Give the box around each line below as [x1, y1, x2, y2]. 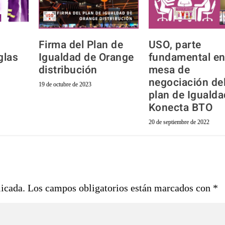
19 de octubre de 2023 [38, 81, 91, 88]
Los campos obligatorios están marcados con [28, 182, 213, 194]
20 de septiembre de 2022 [148, 119, 209, 126]
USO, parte [148, 37, 201, 53]
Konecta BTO [148, 100, 213, 116]
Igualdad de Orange [38, 50, 134, 66]
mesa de [148, 62, 190, 78]
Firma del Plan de [38, 37, 124, 53]
